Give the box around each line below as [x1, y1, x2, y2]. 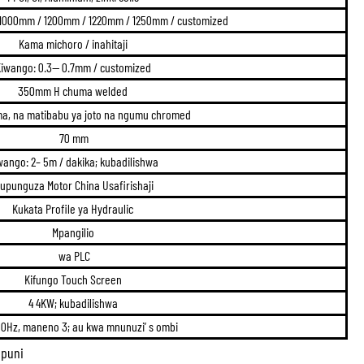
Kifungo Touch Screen [24, 271, 124, 287]
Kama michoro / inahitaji [18, 35, 130, 51]
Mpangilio [51, 223, 97, 240]
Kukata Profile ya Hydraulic [12, 200, 136, 216]
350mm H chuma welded [18, 82, 130, 98]
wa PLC [58, 247, 90, 263]
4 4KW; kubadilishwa [28, 294, 120, 310]
